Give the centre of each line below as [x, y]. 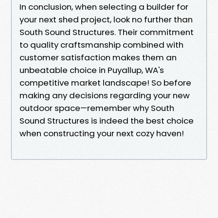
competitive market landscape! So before [105, 82]
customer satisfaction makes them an [98, 57]
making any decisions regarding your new [105, 95]
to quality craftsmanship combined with [101, 45]
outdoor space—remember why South [97, 108]
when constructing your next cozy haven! [102, 133]
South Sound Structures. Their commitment [107, 32]
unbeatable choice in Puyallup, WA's [92, 70]
